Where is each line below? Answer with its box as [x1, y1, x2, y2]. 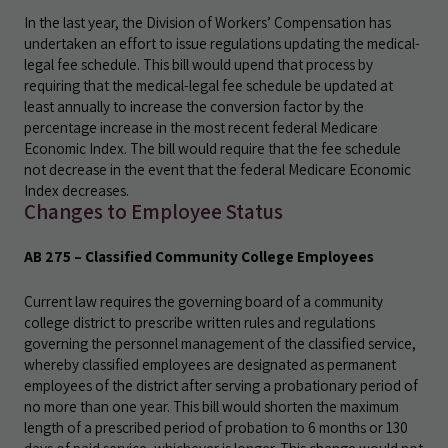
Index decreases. [24, 180, 129, 200]
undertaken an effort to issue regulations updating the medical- [24, 33, 420, 53]
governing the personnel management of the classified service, [24, 333, 416, 353]
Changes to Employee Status [24, 197, 283, 225]
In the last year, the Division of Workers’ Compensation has [24, 12, 391, 32]
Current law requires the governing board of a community [24, 291, 383, 311]
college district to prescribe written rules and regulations [24, 312, 375, 332]
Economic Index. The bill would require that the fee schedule [24, 138, 401, 158]
